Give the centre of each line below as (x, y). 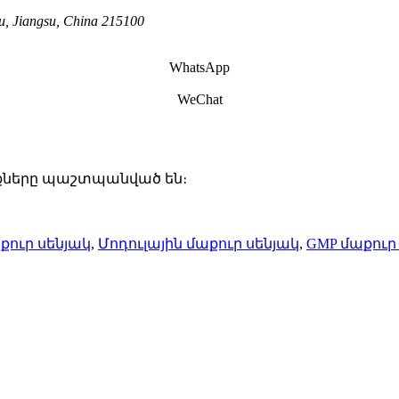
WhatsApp (199, 67)
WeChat (199, 99)
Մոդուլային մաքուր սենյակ (199, 243)
